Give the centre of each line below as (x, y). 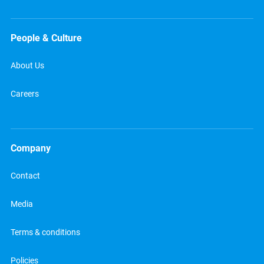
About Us (27, 66)
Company (30, 148)
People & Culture (46, 38)
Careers (24, 94)
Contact (25, 176)
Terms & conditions (45, 233)
